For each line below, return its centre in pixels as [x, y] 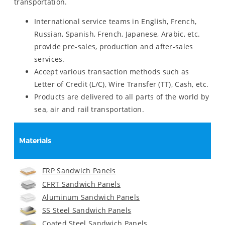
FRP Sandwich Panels [79, 171]
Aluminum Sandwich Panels [91, 197]
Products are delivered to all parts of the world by [122, 96]
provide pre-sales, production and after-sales [114, 46]
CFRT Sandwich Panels [81, 184]
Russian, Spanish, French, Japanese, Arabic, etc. [117, 34]
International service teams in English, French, [116, 21]
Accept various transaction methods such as [112, 71]
